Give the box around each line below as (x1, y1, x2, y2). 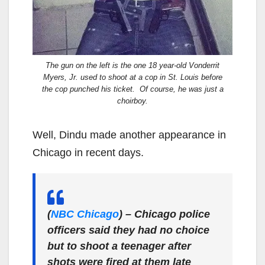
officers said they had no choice (47, 224, 209, 237)
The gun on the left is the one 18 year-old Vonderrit (46, 61, 219, 70)
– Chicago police (122, 208, 210, 221)
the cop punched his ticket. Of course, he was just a (41, 85, 224, 94)
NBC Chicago (51, 208, 119, 221)
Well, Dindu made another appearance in (33, 129, 226, 141)
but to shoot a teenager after (47, 240, 191, 253)
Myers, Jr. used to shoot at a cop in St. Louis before (43, 73, 222, 82)
